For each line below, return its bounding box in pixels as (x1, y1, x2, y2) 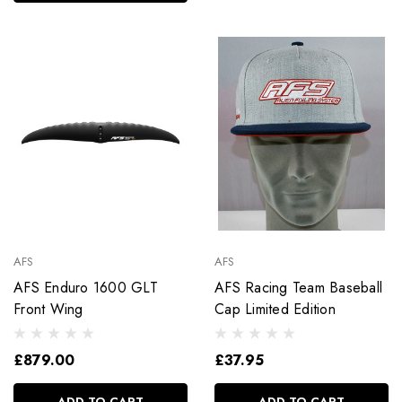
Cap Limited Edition (214, 298, 336, 319)
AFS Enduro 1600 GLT (13, 276, 158, 298)
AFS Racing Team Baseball (214, 276, 382, 298)
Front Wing (13, 298, 83, 319)
